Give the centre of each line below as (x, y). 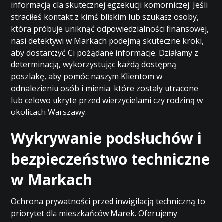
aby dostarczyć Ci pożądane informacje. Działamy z (105, 53)
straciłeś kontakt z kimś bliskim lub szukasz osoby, (105, 17)
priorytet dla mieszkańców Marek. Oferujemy (94, 213)
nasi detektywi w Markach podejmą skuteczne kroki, (108, 41)
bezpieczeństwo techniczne (111, 159)
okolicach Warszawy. (49, 112)
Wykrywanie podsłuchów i (107, 138)
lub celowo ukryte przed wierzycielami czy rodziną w (107, 100)
